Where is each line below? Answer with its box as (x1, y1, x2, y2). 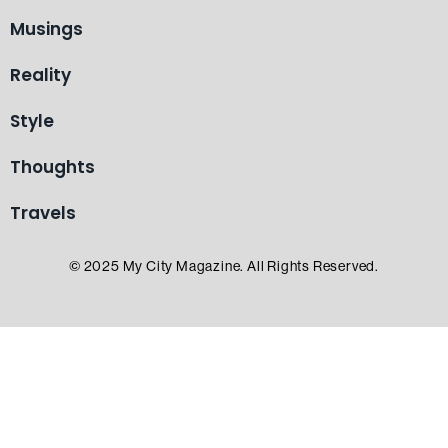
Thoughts (10, 154, 95, 179)
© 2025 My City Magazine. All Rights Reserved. (69, 257, 379, 274)
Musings (10, 16, 83, 41)
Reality (10, 62, 71, 87)
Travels (10, 200, 76, 225)
